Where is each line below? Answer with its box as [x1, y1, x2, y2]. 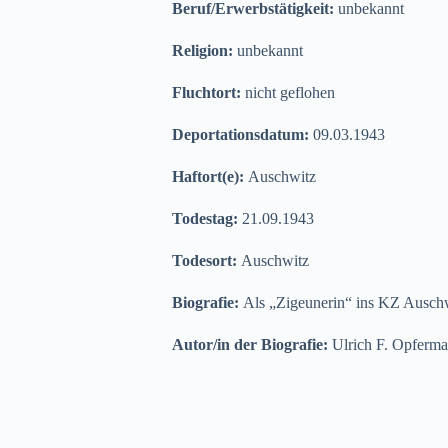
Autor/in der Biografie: [172, 336, 332, 353]
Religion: [172, 42, 237, 59]
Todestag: [172, 210, 242, 227]
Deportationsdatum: [172, 126, 313, 143]
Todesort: [172, 252, 241, 269]
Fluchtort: [172, 84, 245, 101]
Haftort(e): [172, 168, 248, 185]
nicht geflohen [245, 84, 335, 101]
